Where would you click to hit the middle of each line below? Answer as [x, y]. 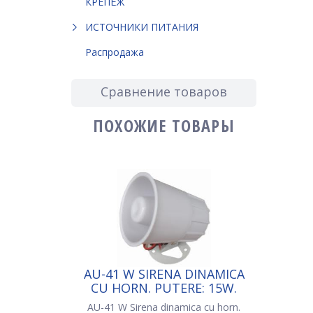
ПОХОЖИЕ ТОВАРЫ [164, 125]
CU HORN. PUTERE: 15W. [164, 287]
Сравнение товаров [164, 91]
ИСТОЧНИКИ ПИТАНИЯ [142, 27]
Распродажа [115, 52]
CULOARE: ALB [164, 301]
